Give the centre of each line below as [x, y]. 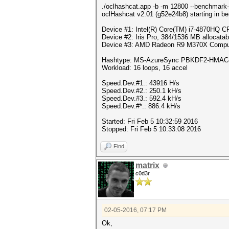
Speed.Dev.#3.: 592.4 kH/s [142, 98]
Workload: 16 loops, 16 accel [145, 68]
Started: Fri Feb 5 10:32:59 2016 [150, 121]
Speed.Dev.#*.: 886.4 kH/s [141, 106]
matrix [147, 165]
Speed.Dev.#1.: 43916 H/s [141, 83]
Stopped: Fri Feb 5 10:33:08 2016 [151, 129]
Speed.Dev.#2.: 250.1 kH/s [142, 91]
